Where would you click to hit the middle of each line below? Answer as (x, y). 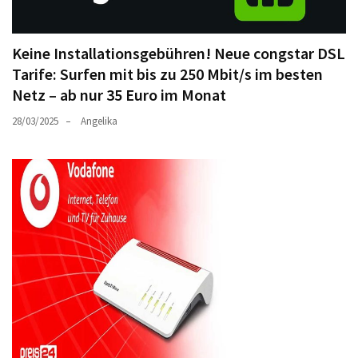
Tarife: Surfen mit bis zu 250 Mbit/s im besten (167, 74)
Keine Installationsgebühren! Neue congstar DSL (179, 54)
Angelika (99, 121)
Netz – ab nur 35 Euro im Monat (119, 95)
